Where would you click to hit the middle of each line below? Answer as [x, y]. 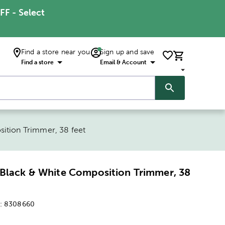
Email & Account [123, 62]
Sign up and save [127, 52]
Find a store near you [55, 52]
